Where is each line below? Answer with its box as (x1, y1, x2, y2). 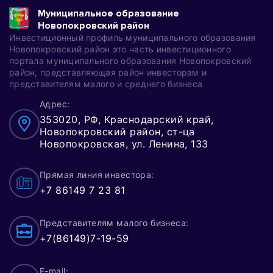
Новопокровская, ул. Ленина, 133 (40, 137, 208, 150)
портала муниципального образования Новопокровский (9, 55, 252, 66)
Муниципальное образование (38, 7, 179, 19)
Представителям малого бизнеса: (40, 217, 189, 228)
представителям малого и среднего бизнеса (9, 78, 203, 89)
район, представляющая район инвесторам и (9, 66, 207, 77)
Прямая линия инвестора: (40, 169, 154, 180)
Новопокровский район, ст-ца (40, 125, 195, 138)
